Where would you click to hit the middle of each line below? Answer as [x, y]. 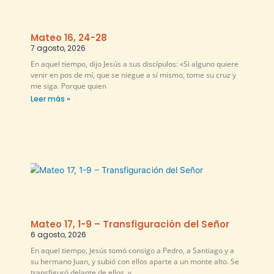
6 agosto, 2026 [58, 234]
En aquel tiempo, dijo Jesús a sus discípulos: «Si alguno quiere [135, 64]
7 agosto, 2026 [58, 48]
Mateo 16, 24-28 [69, 37]
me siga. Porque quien [68, 86]
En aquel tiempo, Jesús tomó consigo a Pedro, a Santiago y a [132, 250]
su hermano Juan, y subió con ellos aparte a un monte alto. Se [135, 261]
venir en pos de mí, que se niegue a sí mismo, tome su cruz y [133, 75]
